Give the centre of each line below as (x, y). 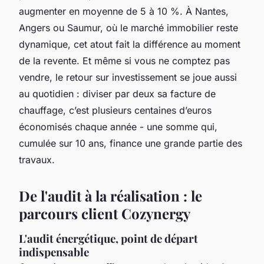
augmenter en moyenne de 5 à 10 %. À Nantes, (124, 11)
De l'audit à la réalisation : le (110, 195)
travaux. (37, 159)
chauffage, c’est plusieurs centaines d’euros (115, 110)
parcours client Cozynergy (105, 213)
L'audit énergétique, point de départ (108, 238)
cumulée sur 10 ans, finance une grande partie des (131, 143)
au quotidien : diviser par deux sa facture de (117, 93)
